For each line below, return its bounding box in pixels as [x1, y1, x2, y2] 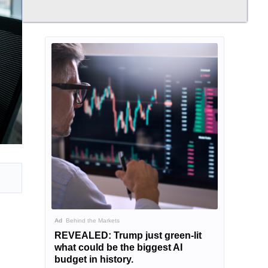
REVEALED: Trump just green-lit [54, 230, 202, 240]
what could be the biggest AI [54, 242, 182, 252]
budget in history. [54, 254, 133, 264]
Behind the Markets [62, 217, 120, 224]
